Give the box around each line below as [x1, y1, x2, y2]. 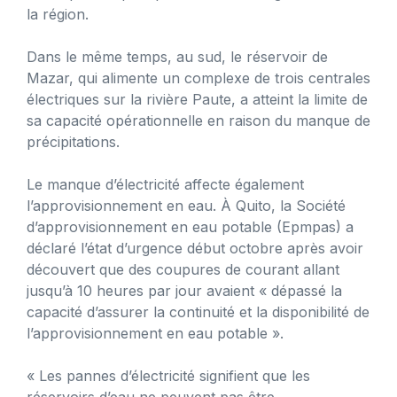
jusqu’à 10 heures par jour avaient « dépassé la [27, 281, 342, 300]
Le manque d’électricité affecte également [27, 175, 304, 193]
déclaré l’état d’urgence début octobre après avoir [27, 238, 363, 257]
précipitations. [27, 132, 120, 151]
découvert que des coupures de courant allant [27, 260, 339, 278]
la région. [27, 4, 89, 23]
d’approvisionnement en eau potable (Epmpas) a [27, 217, 354, 236]
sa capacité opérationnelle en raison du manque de [27, 111, 370, 129]
